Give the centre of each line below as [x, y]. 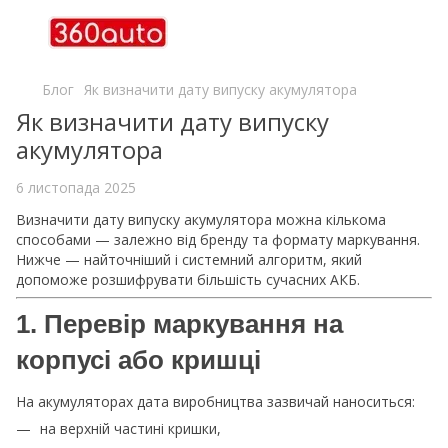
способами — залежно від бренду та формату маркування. [218, 239]
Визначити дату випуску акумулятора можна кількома [201, 219]
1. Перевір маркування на [179, 324]
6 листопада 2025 [76, 187]
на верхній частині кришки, [130, 428]
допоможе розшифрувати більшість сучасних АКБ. [188, 279]
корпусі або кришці [138, 360]
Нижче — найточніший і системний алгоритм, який [189, 259]
